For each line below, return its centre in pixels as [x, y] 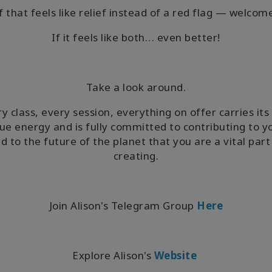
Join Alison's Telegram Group [121, 206]
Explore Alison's [112, 255]
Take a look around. [136, 87]
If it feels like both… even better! [136, 37]
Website [177, 255]
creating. [136, 156]
